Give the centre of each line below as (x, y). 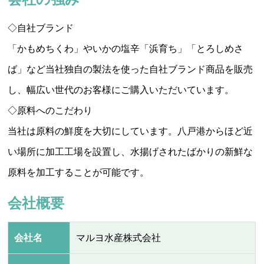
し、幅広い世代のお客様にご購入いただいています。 (121, 90)
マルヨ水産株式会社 (119, 238)
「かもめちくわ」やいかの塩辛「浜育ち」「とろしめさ (126, 48)
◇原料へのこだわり (50, 110)
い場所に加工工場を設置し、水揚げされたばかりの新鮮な (131, 151)
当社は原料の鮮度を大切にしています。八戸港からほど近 (131, 131)
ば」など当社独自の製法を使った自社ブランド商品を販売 (131, 69)
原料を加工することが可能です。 (79, 172)
